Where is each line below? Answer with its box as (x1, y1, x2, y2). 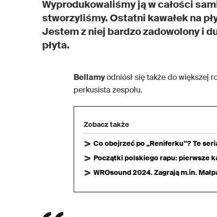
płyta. (42, 38, 70, 51)
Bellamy (74, 72, 107, 82)
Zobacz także (84, 120, 129, 129)
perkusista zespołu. (74, 84, 142, 95)
